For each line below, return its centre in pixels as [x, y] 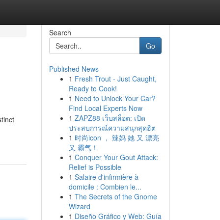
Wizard [79, 206]
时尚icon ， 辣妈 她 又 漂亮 [117, 137]
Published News [74, 69]
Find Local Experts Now [105, 108]
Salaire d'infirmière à [106, 177]
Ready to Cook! [93, 88]
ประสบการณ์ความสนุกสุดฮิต [112, 128]
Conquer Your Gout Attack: [116, 157]
